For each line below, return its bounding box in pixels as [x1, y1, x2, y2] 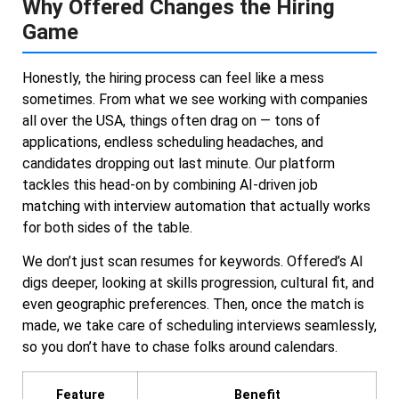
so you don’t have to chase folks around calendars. [22, 338, 338, 356]
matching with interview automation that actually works [22, 198, 370, 215]
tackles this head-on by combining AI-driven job [22, 176, 318, 193]
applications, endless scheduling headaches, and [22, 134, 323, 151]
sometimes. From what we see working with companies [22, 91, 368, 108]
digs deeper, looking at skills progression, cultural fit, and [22, 274, 374, 292]
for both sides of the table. [22, 219, 192, 236]
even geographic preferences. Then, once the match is [22, 296, 364, 313]
